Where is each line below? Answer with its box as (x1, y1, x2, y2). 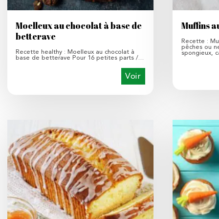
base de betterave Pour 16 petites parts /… (16, 53, 144, 61)
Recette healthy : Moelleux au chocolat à (16, 47, 135, 55)
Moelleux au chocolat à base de (16, 20, 142, 31)
